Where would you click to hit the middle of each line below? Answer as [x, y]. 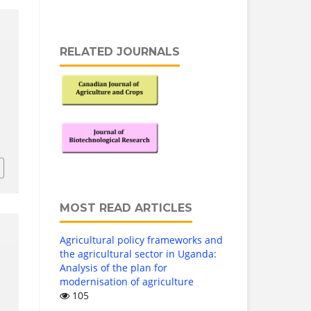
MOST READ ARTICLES [126, 208]
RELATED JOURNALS [120, 52]
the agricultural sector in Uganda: [138, 254]
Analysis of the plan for [114, 268]
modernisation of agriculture [127, 282]
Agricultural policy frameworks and [141, 240]
